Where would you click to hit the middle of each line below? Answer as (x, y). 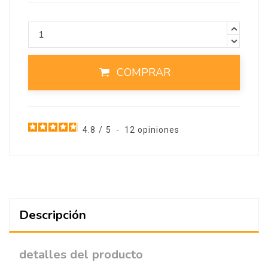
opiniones (159, 130)
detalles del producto (81, 254)
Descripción (53, 214)
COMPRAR (144, 73)
